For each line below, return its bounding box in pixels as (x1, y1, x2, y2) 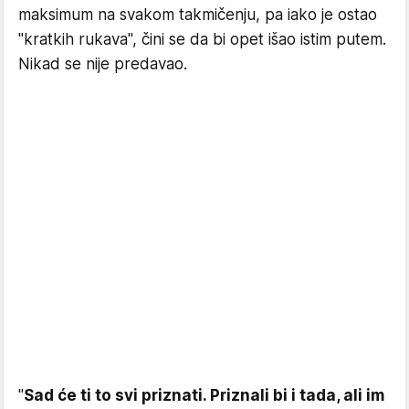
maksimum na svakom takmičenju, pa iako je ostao (18, 5, 377, 25)
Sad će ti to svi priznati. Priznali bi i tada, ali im (24, 386, 384, 405)
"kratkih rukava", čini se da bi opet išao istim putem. (18, 30, 386, 49)
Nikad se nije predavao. (18, 55, 187, 74)
